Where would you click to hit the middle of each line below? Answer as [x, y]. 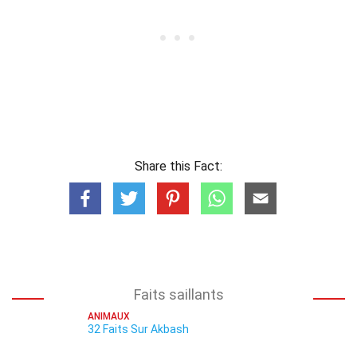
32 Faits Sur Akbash [138, 329]
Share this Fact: [178, 166]
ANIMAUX [109, 316]
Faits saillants [178, 294]
